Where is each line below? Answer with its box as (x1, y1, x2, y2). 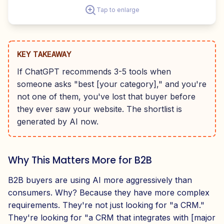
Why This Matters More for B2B (8, 153, 152, 167)
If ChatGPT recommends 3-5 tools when (17, 66, 171, 76)
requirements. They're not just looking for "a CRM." (8, 199, 204, 210)
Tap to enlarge (96, 5, 139, 13)
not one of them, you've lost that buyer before (17, 91, 195, 101)
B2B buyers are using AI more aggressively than (8, 174, 192, 185)
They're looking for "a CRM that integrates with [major (8, 212, 215, 222)
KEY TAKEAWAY (17, 49, 72, 58)
